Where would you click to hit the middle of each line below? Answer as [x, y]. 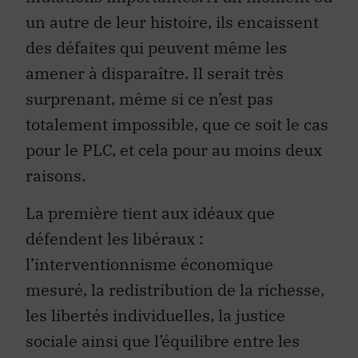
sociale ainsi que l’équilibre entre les [163, 340]
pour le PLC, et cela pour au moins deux [174, 150]
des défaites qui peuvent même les [156, 48]
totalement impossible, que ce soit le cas [177, 125]
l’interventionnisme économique [149, 264]
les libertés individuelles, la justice [155, 315]
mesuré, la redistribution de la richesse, [175, 289]
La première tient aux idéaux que [150, 213]
